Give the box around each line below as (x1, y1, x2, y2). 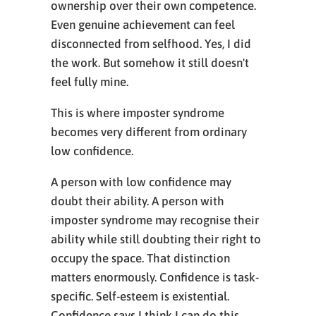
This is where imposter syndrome (51, 106, 224, 120)
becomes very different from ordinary (51, 125, 247, 139)
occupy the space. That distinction (51, 251, 230, 265)
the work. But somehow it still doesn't (51, 56, 249, 70)
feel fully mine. (51, 75, 128, 89)
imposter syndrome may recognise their (51, 213, 259, 227)
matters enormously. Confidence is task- (51, 270, 259, 284)
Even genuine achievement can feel (51, 18, 235, 32)
